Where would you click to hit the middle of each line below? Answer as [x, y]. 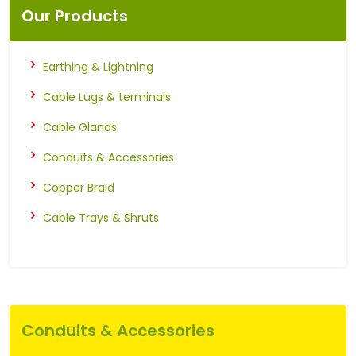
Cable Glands [80, 127]
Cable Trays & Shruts [101, 217]
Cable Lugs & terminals [107, 97]
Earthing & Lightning [98, 66]
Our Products [75, 15]
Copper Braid [79, 187]
